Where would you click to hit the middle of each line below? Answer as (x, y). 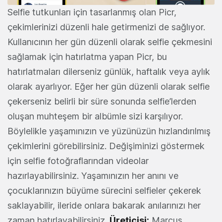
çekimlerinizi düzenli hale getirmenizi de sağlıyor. (106, 27)
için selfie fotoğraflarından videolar (78, 161)
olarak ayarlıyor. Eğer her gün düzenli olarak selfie (109, 87)
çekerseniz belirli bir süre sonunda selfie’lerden (102, 102)
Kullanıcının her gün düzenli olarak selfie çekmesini (110, 42)
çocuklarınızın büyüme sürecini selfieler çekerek (104, 191)
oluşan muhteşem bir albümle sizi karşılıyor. (95, 116)
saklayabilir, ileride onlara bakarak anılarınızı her (104, 206)
